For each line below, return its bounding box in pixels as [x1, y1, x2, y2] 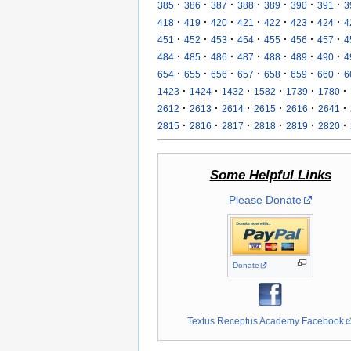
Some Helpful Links [209, 167, 331, 183]
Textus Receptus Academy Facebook [187, 315, 345, 326]
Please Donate [228, 193, 302, 206]
